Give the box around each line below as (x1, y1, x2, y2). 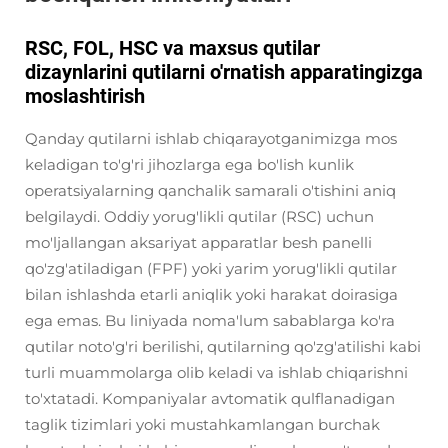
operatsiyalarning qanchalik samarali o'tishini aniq (25, 181, 396, 200)
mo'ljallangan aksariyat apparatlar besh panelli (25, 233, 372, 252)
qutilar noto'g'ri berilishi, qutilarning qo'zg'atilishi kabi (25, 337, 421, 356)
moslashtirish (25, 84, 145, 108)
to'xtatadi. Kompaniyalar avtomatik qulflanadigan (25, 389, 395, 408)
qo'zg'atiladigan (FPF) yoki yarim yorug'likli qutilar (25, 259, 397, 278)
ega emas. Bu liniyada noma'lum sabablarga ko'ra (25, 311, 395, 330)
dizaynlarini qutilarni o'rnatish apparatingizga (25, 60, 423, 84)
